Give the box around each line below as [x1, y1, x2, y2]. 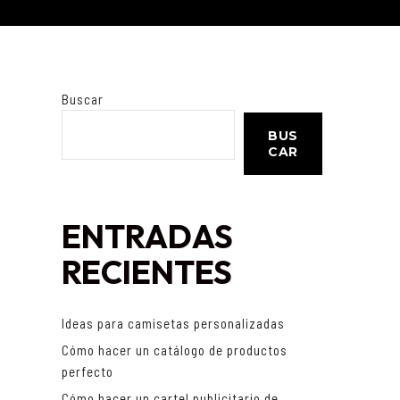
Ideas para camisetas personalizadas [61, 315, 285, 332]
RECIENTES [61, 252, 232, 293]
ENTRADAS [61, 216, 233, 257]
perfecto [61, 363, 113, 380]
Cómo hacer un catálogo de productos [61, 342, 287, 359]
